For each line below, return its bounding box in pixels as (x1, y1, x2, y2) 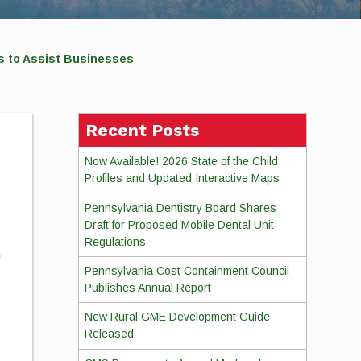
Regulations (84, 234, 146, 248)
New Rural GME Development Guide (84, 310, 270, 324)
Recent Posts (85, 120, 199, 140)
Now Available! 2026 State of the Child (84, 155, 278, 168)
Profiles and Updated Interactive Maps (84, 172, 280, 185)
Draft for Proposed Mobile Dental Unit (84, 218, 274, 231)
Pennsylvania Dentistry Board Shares (84, 201, 276, 214)
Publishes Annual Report (84, 280, 211, 294)
